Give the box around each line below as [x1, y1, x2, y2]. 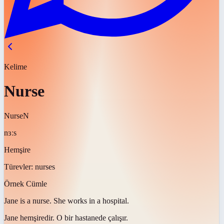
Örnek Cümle [4, 179, 47, 188]
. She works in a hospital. [49, 196, 129, 205]
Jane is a [4, 196, 30, 205]
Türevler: [4, 162, 35, 171]
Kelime [4, 62, 27, 71]
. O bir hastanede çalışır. [52, 213, 128, 222]
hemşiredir [20, 213, 52, 222]
